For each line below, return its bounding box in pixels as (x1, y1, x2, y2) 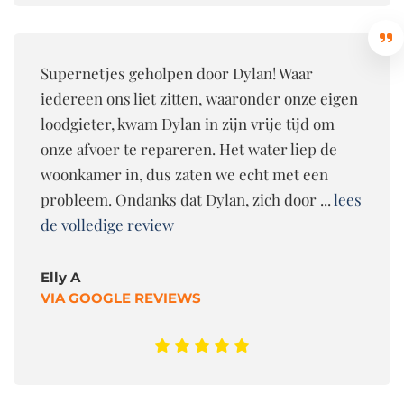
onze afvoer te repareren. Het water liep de (41, 138, 337, 159)
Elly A (41, 268, 80, 286)
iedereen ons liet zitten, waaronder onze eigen (41, 87, 358, 108)
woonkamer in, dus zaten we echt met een (41, 163, 328, 184)
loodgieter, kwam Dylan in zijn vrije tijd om (41, 113, 335, 133)
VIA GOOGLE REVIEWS (41, 289, 201, 307)
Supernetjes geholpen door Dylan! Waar (41, 62, 313, 83)
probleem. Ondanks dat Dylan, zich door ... (41, 188, 334, 209)
